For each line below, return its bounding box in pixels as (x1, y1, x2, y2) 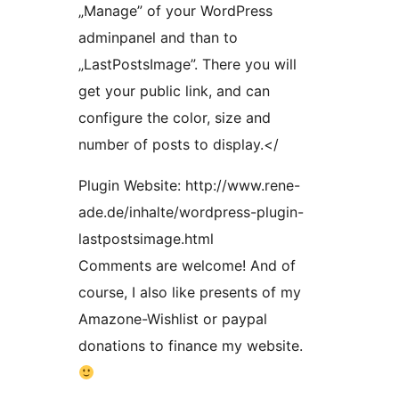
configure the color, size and (78, 109, 271, 127)
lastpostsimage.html (78, 230, 214, 248)
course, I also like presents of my (78, 283, 301, 302)
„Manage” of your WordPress (78, 2, 273, 20)
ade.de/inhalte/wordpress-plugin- (78, 203, 304, 222)
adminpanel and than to (78, 28, 238, 47)
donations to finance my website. (78, 337, 303, 355)
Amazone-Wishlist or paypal (78, 310, 267, 329)
